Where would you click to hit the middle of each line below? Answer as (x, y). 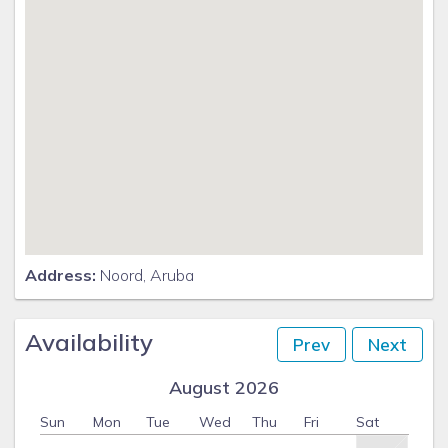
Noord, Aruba (145, 275)
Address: (60, 275)
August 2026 (224, 387)
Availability (89, 342)
